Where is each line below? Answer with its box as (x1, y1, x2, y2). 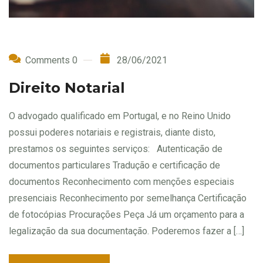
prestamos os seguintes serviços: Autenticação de (9, 143, 222, 155)
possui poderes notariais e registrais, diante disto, (9, 127, 215, 139)
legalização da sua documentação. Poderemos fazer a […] (9, 225, 244, 237)
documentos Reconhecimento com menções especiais (9, 176, 234, 188)
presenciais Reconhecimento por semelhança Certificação (9, 193, 247, 204)
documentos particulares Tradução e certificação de (9, 160, 220, 171)
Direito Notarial (9, 79, 125, 97)
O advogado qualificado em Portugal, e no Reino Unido (9, 110, 231, 122)
